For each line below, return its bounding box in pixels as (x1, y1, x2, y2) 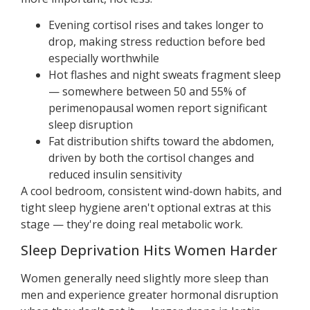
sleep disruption (48, 117, 133, 132)
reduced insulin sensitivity (48, 167, 182, 182)
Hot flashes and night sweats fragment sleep (48, 67, 281, 82)
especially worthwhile (48, 51, 159, 66)
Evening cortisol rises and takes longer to (48, 17, 264, 33)
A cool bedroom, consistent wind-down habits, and (21, 183, 282, 199)
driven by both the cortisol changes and (48, 150, 254, 165)
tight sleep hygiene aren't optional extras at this (21, 200, 271, 215)
